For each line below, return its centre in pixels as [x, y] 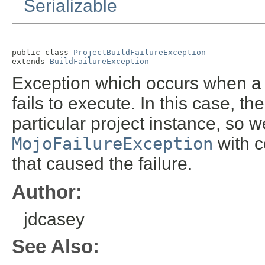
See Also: [56, 247]
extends [31, 62]
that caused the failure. [102, 164]
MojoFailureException [112, 144]
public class [43, 53]
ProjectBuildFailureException [140, 53]
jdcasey [54, 219]
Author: [47, 192]
